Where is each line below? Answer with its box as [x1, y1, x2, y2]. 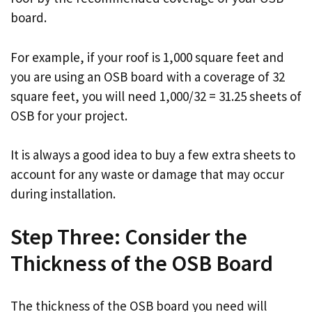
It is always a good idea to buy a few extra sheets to [10, 146, 295, 164]
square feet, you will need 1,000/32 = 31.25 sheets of [10, 87, 302, 104]
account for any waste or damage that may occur [10, 166, 284, 183]
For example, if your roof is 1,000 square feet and [10, 48, 284, 65]
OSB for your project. [10, 107, 127, 124]
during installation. [10, 185, 116, 203]
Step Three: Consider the [10, 222, 247, 251]
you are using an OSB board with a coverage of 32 [10, 68, 285, 85]
